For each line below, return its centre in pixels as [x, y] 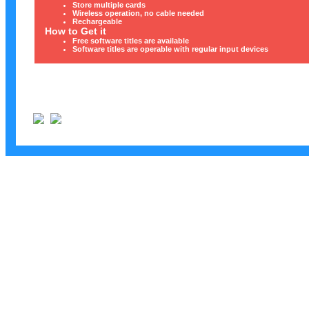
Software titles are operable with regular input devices [170, 49]
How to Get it [76, 31]
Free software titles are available [131, 41]
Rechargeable [97, 21]
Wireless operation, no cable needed [138, 13]
